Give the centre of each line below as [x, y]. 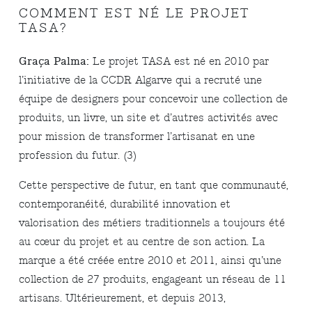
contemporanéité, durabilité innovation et [125, 204]
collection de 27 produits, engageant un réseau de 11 [153, 280]
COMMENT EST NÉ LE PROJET [134, 14]
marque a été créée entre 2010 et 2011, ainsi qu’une [150, 261]
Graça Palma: [54, 62]
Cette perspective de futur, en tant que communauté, [154, 186]
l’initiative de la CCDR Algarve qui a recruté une [141, 80]
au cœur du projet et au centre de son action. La [142, 242]
